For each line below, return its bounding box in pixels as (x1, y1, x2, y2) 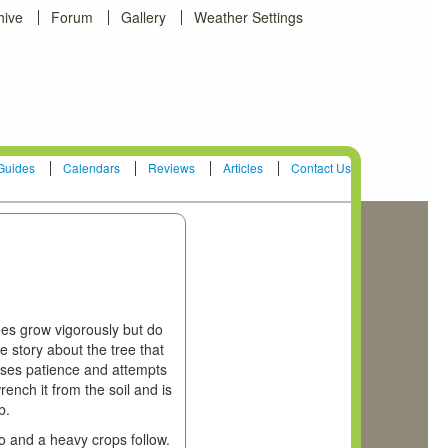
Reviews (148, 159, 196, 176)
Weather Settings (193, 7, 303, 27)
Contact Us (291, 159, 352, 176)
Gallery (120, 7, 166, 27)
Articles (223, 159, 264, 176)
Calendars (63, 159, 121, 176)
